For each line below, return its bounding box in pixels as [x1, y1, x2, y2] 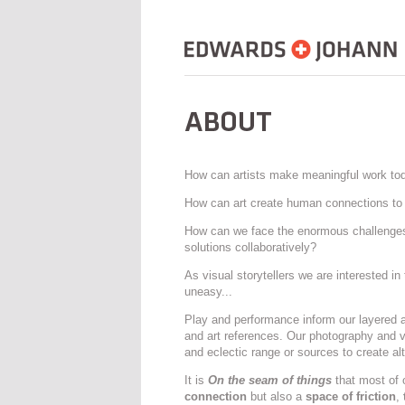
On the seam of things [208, 373, 332, 387]
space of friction [306, 390, 396, 403]
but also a [247, 390, 306, 403]
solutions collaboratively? [184, 240, 316, 254]
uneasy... [184, 285, 232, 298]
